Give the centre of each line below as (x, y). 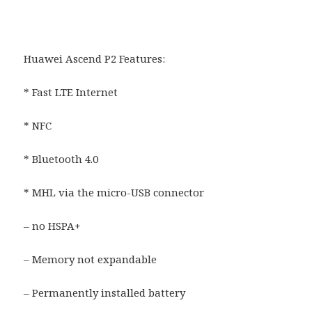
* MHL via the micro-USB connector (114, 192)
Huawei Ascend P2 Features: (95, 58)
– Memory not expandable (91, 259)
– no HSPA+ (53, 225)
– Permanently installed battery (105, 292)
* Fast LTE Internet (71, 92)
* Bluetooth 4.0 (61, 158)
